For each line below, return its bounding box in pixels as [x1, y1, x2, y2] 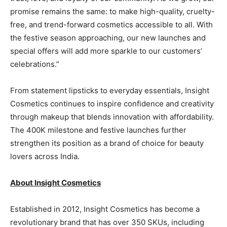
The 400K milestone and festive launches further [10, 125, 186, 135]
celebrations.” [10, 59, 59, 69]
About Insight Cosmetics [10, 178, 101, 188]
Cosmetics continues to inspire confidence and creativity [10, 99, 214, 109]
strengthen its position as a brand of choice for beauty [10, 138, 204, 148]
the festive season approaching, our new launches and [10, 33, 206, 43]
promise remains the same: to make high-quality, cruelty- [10, 7, 215, 17]
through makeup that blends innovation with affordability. [10, 112, 214, 122]
